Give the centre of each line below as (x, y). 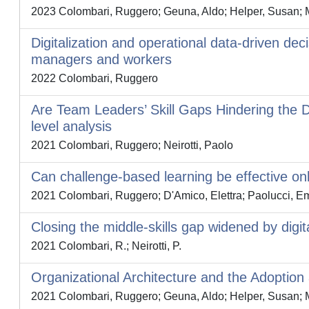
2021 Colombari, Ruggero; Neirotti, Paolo (132, 145)
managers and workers (101, 59)
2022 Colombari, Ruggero (94, 78)
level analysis (71, 126)
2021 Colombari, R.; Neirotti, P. (106, 246)
